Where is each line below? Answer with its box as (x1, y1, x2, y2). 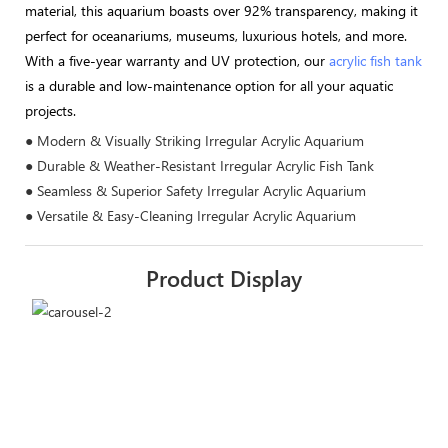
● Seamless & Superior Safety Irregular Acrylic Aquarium (25, 180, 366, 200)
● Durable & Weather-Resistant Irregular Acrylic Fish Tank (25, 155, 374, 175)
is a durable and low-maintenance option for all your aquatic (25, 76, 393, 96)
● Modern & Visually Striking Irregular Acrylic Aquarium (25, 130, 364, 150)
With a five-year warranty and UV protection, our (25, 51, 329, 71)
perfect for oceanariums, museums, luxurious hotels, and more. (25, 26, 407, 46)
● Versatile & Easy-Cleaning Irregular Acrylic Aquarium (25, 205, 356, 225)
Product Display (146, 263, 302, 294)
